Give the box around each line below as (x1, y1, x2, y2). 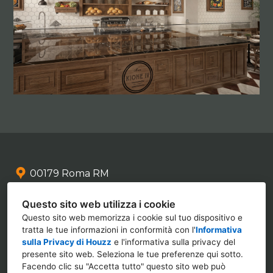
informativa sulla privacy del (125, 237, 235, 247)
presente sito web (22, 249, 92, 259)
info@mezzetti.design (30, 207, 136, 219)
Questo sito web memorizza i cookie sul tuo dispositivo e (22, 213, 243, 222)
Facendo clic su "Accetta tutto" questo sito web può (22, 261, 225, 271)
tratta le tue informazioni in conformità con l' (22, 225, 196, 235)
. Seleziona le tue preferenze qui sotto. (92, 249, 243, 259)
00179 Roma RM (30, 167, 109, 179)
